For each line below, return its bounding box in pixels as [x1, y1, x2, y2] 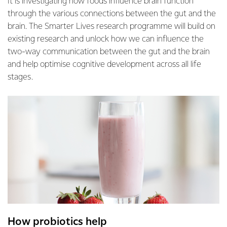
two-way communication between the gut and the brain [8, 48, 210, 56]
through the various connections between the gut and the [8, 10, 216, 18]
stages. [8, 73, 33, 82]
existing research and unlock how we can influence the [8, 35, 204, 44]
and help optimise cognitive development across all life [8, 60, 201, 69]
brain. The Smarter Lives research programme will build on [8, 22, 215, 31]
